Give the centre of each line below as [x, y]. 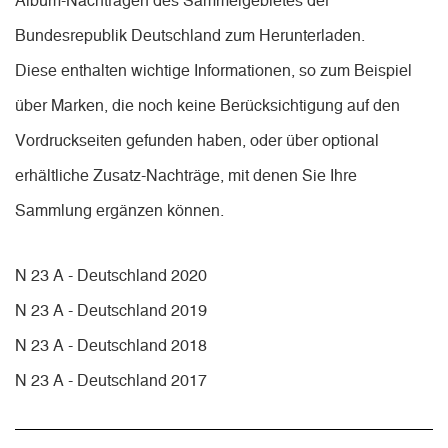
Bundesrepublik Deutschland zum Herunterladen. [190, 36]
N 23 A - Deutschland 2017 [111, 381]
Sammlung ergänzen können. [121, 211]
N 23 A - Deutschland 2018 [111, 346]
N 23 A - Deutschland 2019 [111, 311]
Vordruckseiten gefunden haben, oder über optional [197, 141]
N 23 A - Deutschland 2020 [111, 276]
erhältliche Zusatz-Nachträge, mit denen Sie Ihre [186, 176]
